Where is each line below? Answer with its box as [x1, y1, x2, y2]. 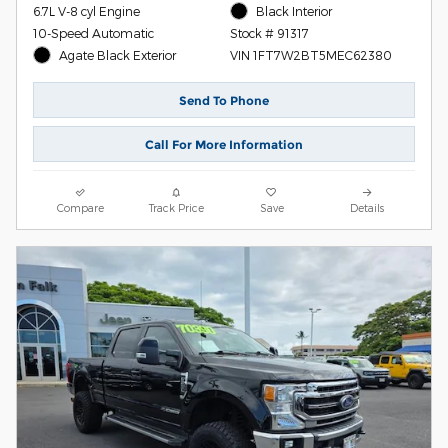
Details [350, 201, 385, 215]
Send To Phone [179, 92, 269, 108]
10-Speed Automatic [33, 25, 154, 40]
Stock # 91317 [229, 25, 309, 40]
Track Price [148, 201, 204, 215]
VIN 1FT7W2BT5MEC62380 [229, 47, 392, 62]
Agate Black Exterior [59, 47, 177, 62]
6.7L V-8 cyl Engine [33, 3, 140, 18]
